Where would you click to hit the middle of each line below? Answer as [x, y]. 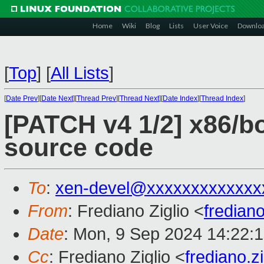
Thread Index [222, 98]
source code [79, 148]
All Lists [80, 73]
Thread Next [139, 98]
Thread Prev [96, 98]
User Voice [211, 26]
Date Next [57, 98]
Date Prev [22, 98]
